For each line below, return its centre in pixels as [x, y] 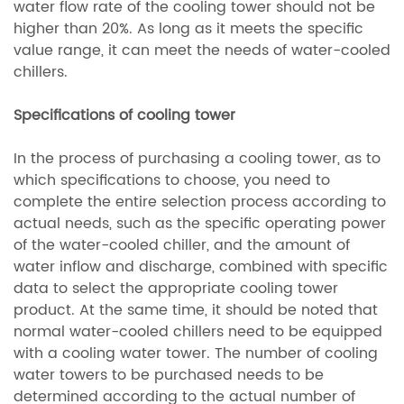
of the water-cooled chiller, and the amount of [182, 246]
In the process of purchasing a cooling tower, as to [197, 159]
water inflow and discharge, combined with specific [201, 267]
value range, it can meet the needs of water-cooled [202, 51]
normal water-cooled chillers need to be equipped [198, 332]
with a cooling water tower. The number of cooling [196, 354]
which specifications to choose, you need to [172, 181]
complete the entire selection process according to [200, 202]
